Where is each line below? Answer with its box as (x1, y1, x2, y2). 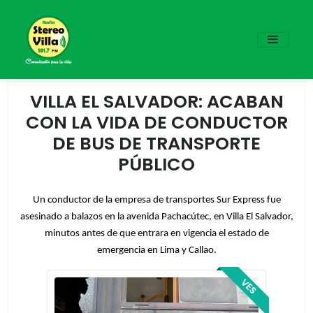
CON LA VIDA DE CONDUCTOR (25, 110, 288, 135)
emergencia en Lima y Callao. (96, 245, 217, 256)
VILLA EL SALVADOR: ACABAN (29, 89, 284, 114)
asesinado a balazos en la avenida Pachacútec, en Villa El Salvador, (20, 212, 293, 222)
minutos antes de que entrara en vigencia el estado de (44, 228, 269, 239)
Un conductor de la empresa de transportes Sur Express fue (32, 195, 281, 205)
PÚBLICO (118, 152, 195, 177)
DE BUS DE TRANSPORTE (52, 131, 261, 156)
